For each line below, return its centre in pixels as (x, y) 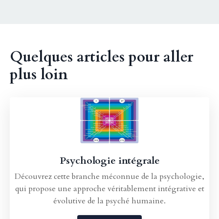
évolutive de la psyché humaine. (109, 201)
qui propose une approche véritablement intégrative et (109, 188)
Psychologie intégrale (109, 160)
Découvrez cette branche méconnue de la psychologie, (109, 176)
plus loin (39, 75)
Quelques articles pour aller (101, 57)
